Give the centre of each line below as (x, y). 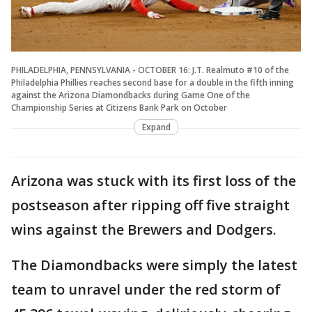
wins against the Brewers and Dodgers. (144, 229)
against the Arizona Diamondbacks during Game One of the (131, 95)
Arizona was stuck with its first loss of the (154, 180)
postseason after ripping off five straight (150, 205)
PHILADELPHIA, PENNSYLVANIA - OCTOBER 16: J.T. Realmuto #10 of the (150, 70)
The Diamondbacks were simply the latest (154, 265)
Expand (156, 127)
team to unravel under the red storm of (146, 289)
